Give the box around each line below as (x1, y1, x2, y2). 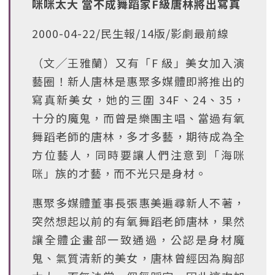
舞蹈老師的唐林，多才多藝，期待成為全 (32, 128, 245, 144)
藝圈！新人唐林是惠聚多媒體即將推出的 (32, 73, 245, 89)
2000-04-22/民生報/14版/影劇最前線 (32, 25, 229, 41)
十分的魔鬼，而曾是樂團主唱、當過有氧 (32, 110, 245, 126)
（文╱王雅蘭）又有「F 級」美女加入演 (32, 55, 245, 71)
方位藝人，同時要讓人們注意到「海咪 (32, 147, 245, 163)
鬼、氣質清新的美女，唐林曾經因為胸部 (32, 250, 245, 266)
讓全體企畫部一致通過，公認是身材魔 (32, 231, 245, 247)
